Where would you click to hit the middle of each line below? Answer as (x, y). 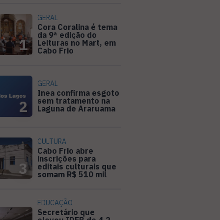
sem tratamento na (74, 101)
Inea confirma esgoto (78, 93)
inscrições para (67, 159)
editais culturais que (77, 167)
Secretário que (66, 212)
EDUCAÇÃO (55, 203)
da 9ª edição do (67, 35)
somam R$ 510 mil (72, 175)
